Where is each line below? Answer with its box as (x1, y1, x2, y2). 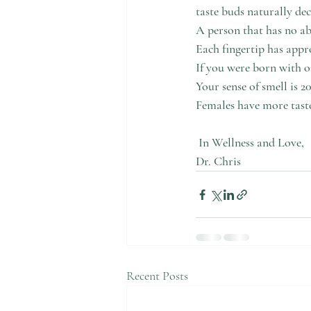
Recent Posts (126, 268, 188, 283)
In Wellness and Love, (199, 135, 304, 150)
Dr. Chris (196, 153, 241, 169)
